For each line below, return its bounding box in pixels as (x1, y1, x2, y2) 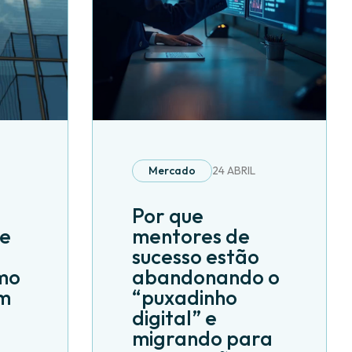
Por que (131, 203, 203, 229)
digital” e (131, 305, 217, 331)
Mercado (148, 163, 196, 178)
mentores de (131, 223, 250, 249)
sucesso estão (131, 244, 259, 269)
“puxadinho (131, 284, 237, 310)
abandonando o (131, 264, 280, 290)
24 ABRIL (211, 163, 255, 178)
